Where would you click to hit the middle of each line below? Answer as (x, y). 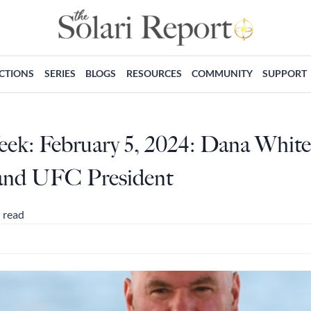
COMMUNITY (222, 73)
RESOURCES (154, 73)
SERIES (60, 73)
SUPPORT (285, 73)
